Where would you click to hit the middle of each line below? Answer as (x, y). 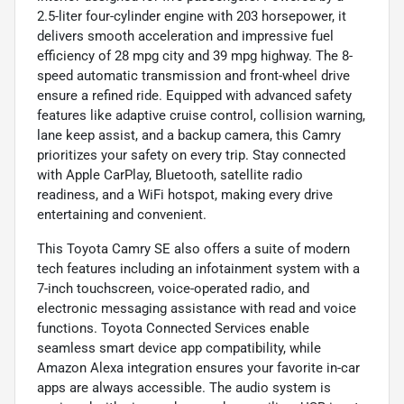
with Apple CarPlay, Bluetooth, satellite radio (170, 174)
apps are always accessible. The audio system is (184, 387)
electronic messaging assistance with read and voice (197, 308)
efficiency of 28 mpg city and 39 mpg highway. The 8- (195, 55)
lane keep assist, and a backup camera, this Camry (189, 135)
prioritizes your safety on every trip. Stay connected (191, 155)
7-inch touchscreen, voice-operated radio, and (173, 288)
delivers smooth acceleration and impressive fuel (185, 36)
